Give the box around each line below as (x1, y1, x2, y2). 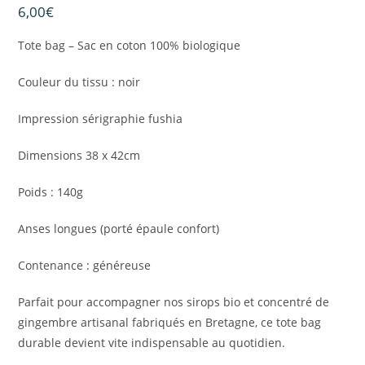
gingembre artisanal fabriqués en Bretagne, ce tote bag (18, 314, 322, 331)
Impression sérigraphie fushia (18, 111, 183, 127)
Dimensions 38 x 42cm (18, 147, 141, 164)
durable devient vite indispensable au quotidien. (18, 335, 286, 351)
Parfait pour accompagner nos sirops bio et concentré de (18, 294, 330, 310)
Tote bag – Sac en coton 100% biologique (18, 37, 241, 54)
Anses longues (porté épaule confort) (18, 221, 220, 237)
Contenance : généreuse (18, 257, 152, 274)
